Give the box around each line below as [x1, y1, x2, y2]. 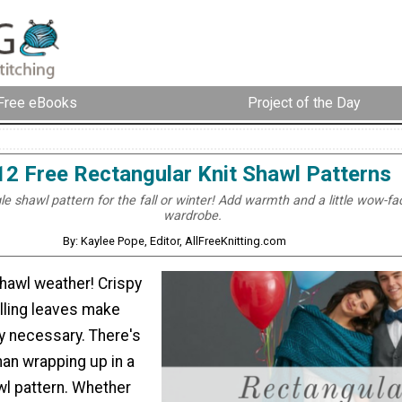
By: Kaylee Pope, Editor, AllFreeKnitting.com [63, 233, 287, 248]
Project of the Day [248, 94, 361, 112]
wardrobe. [162, 207, 222, 223]
